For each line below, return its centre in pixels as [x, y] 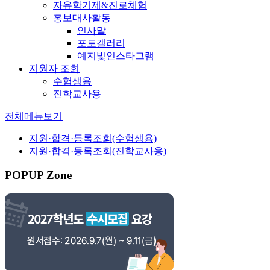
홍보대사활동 [82, 17]
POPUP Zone [38, 175]
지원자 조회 [54, 68]
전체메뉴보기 [34, 116]
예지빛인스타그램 [116, 55]
